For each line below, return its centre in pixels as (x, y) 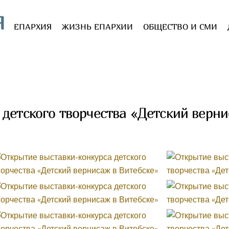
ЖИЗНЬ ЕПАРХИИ (98, 27)
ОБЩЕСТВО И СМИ (180, 27)
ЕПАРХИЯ (33, 27)
